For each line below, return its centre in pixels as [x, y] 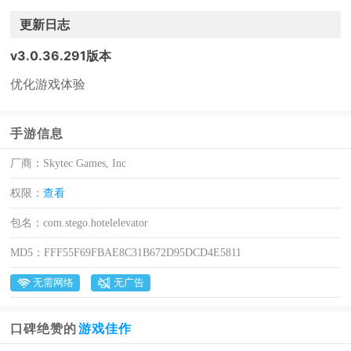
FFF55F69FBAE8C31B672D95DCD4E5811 [143, 253]
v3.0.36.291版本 [61, 56]
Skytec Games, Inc [85, 163]
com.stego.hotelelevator [96, 223]
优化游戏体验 [48, 84]
